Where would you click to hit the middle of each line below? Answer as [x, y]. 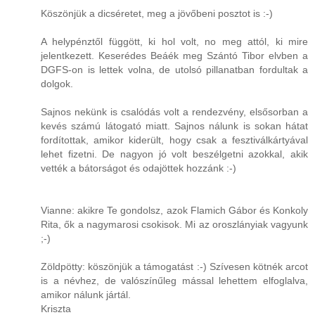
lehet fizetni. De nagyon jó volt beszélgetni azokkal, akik [174, 154]
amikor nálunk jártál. [86, 295]
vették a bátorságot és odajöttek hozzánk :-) [139, 168]
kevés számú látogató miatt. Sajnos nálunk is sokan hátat [174, 126]
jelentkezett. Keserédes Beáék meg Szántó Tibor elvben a [174, 56]
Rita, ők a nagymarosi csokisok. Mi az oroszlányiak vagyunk [174, 225]
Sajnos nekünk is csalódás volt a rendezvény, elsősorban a [174, 112]
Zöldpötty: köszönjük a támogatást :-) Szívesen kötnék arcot [174, 267]
